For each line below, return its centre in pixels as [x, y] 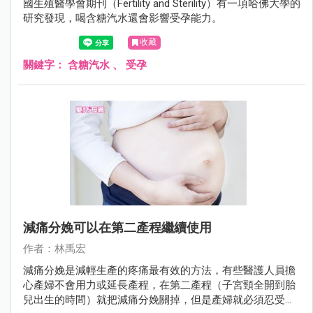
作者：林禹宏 [54, 249]
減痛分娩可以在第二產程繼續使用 [117, 227]
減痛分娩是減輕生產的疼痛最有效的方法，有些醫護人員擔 [159, 270]
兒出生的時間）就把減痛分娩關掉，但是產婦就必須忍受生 [159, 300]
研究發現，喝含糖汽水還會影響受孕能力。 [123, 18]
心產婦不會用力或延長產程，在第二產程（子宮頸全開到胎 [159, 285]
